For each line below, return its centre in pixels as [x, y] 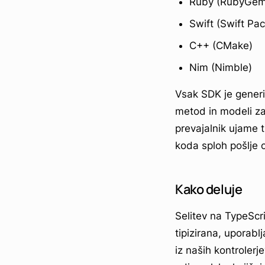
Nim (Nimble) [221, 67]
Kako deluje [209, 189]
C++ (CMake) [221, 45]
